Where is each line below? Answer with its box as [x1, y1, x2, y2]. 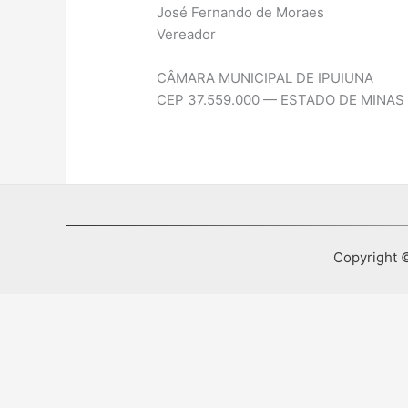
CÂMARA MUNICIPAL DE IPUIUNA [157, 69, 374, 87]
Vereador [157, 25, 217, 44]
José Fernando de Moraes [157, 4, 325, 22]
